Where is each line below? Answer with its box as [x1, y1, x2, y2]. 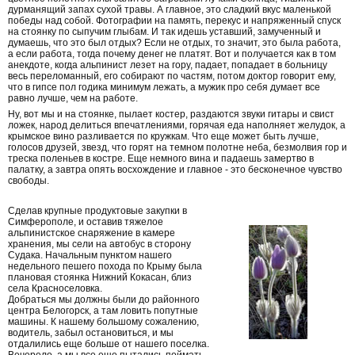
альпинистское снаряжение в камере [8, 227, 175, 239]
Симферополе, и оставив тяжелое [8, 216, 163, 228]
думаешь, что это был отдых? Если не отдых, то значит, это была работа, [8, 37, 341, 49]
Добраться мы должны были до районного [8, 294, 200, 306]
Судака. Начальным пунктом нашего [8, 250, 172, 261]
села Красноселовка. [8, 283, 102, 295]
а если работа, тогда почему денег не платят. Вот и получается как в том [8, 48, 336, 60]
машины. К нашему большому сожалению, [8, 316, 199, 328]
